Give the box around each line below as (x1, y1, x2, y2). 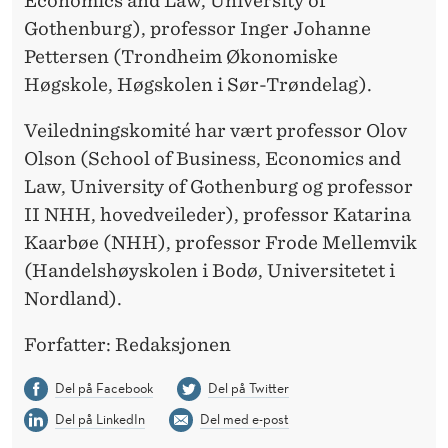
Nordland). (24, 288, 122, 309)
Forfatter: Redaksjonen (24, 334, 231, 355)
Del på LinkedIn (54, 409, 145, 428)
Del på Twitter (207, 379, 289, 397)
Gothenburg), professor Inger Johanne (24, 18, 371, 39)
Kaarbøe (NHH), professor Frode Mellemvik (24, 232, 417, 253)
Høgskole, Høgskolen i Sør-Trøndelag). (24, 74, 372, 95)
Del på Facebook (54, 379, 153, 397)
